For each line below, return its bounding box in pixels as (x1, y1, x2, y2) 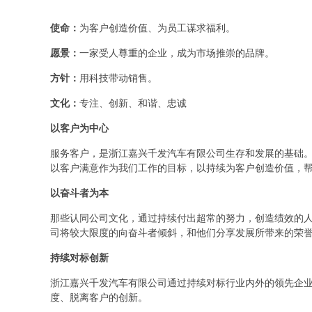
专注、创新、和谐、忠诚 (79, 98, 187, 109)
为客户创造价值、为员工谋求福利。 (79, 23, 235, 33)
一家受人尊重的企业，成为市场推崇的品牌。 (79, 48, 274, 58)
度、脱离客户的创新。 (50, 292, 148, 303)
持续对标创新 (50, 253, 109, 263)
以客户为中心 (50, 123, 109, 134)
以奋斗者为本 (50, 188, 109, 198)
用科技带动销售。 (79, 73, 157, 84)
